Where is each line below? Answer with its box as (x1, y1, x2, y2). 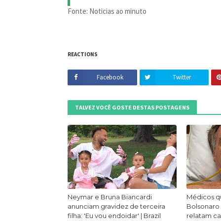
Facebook (97, 73, 124, 81)
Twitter (173, 73, 191, 81)
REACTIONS (68, 50, 98, 58)
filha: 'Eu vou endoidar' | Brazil (68, 211, 161, 220)
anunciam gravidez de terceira (68, 202, 165, 210)
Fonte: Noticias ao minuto (68, 6, 148, 16)
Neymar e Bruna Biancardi (68, 192, 152, 201)
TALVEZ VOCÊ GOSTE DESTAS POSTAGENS (75, 103, 189, 111)
